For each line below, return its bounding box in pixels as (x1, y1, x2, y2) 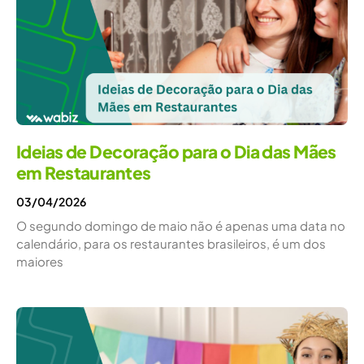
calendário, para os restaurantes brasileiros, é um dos (16, 235, 326, 251)
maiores (16, 253, 63, 269)
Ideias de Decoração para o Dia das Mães (16, 140, 336, 162)
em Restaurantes (16, 161, 151, 184)
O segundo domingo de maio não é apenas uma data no (16, 217, 345, 233)
